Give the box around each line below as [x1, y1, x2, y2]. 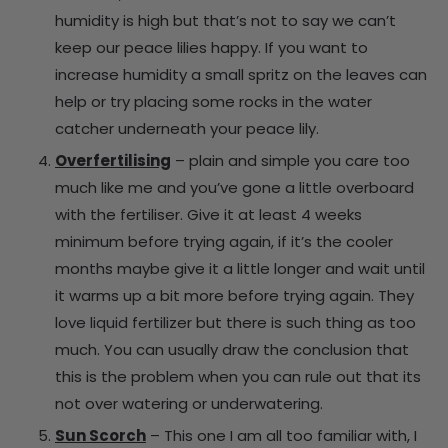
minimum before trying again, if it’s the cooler [55, 230, 393, 252]
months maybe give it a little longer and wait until [55, 257, 425, 279]
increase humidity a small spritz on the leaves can [55, 63, 427, 85]
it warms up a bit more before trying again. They [55, 284, 414, 306]
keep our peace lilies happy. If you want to [55, 36, 368, 58]
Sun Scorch [55, 424, 146, 446]
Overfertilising [55, 149, 171, 171]
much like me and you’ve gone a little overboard [55, 176, 414, 198]
